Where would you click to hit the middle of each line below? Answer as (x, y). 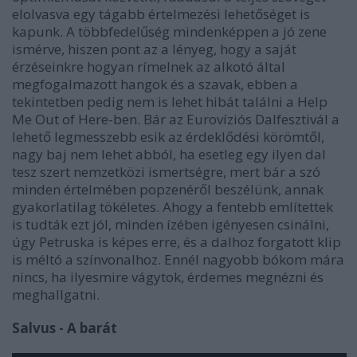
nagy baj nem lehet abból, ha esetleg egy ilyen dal (169, 154)
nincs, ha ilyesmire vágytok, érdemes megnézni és (168, 277)
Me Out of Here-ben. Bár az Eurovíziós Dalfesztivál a (176, 119)
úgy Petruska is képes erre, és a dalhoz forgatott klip (177, 241)
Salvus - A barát (65, 328)
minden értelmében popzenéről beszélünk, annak (168, 189)
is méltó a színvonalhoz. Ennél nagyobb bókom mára (178, 259)
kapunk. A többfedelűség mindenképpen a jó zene (169, 31)
